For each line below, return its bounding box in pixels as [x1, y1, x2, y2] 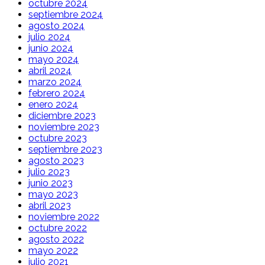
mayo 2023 [28, 188, 78, 200]
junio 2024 [28, 42, 73, 54]
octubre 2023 [28, 132, 87, 144]
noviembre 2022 [28, 211, 99, 222]
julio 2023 [28, 166, 70, 177]
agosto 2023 [28, 154, 84, 166]
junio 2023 [28, 177, 73, 189]
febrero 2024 [28, 87, 85, 99]
